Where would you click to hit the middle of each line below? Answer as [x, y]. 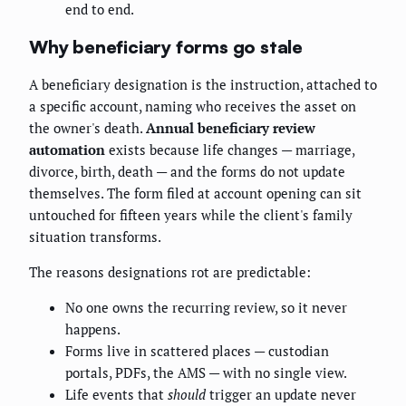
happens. [93, 329]
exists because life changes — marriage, [230, 150]
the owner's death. [87, 128]
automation [67, 150]
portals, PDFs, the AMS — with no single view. [206, 373]
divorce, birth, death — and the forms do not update [187, 172]
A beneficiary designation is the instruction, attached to [203, 85]
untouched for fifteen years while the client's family [191, 215]
